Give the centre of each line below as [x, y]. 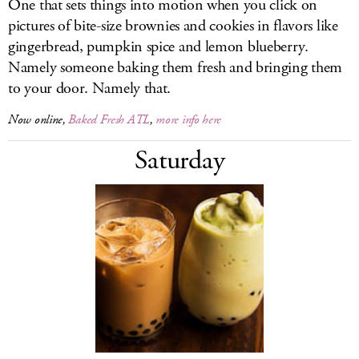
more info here [189, 120]
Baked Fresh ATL [109, 120]
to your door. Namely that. [90, 89]
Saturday [179, 161]
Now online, [38, 120]
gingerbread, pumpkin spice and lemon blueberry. [158, 47]
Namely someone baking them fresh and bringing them [175, 68]
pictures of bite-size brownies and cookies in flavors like [173, 26]
